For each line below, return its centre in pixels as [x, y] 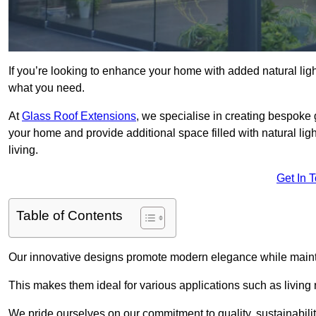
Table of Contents [69, 216]
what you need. [47, 88]
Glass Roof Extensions [79, 116]
